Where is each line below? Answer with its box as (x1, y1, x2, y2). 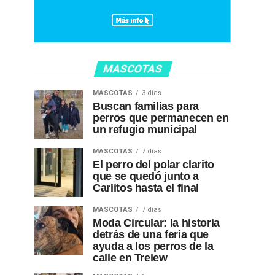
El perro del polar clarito (93, 158, 214, 171)
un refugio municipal (93, 123, 197, 136)
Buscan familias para (93, 100, 199, 112)
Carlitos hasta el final (93, 182, 199, 194)
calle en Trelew (93, 252, 168, 264)
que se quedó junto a (93, 170, 199, 182)
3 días (142, 89, 161, 97)
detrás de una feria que (93, 228, 209, 241)
